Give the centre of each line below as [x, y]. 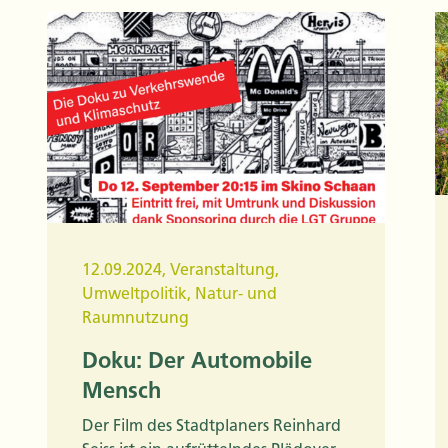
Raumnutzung [135, 317]
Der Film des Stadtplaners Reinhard [211, 425]
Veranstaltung [222, 269]
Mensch [121, 390]
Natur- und [236, 293]
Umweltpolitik [134, 293]
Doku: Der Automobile [197, 360]
